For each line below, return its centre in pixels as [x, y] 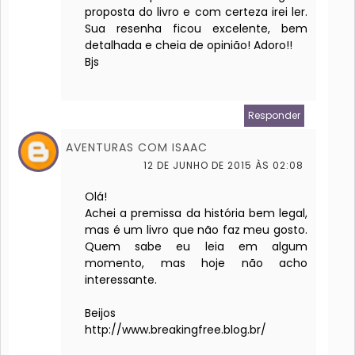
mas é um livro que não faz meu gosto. [197, 230]
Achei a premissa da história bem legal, [197, 214]
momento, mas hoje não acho [197, 263]
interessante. [121, 280]
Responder [275, 116]
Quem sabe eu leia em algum [197, 247]
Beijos [100, 313]
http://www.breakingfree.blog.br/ [176, 330]
